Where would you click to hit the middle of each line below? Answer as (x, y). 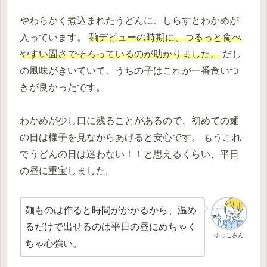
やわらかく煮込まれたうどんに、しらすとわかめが (129, 20)
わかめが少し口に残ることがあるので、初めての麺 (129, 121)
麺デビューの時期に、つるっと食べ (165, 37)
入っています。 (54, 37)
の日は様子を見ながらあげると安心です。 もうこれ (131, 138)
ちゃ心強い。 (54, 244)
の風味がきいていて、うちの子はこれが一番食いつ (129, 70)
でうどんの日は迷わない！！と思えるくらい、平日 (129, 154)
